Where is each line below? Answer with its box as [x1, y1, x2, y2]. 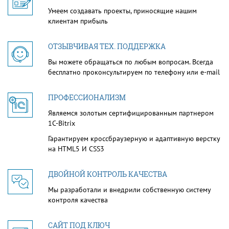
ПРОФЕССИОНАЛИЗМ [48, 92, 126, 102]
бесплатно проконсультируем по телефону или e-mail [48, 67, 220, 77]
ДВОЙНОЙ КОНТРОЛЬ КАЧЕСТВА [48, 169, 167, 179]
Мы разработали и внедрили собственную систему [48, 185, 211, 194]
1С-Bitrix [48, 118, 75, 128]
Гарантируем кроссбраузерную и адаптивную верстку [48, 133, 220, 143]
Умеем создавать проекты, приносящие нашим [48, 6, 197, 15]
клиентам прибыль [48, 16, 108, 26]
